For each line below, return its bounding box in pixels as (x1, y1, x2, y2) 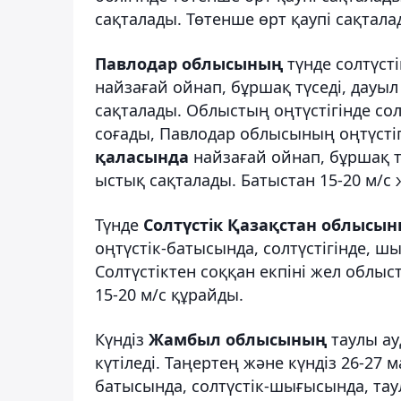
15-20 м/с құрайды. (95, 283, 243, 305)
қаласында (95, 145, 193, 167)
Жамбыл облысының (149, 328, 327, 350)
